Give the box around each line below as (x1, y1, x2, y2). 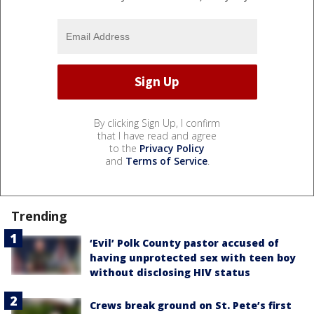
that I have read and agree (97, 128, 217, 142)
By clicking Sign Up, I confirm (94, 116, 220, 130)
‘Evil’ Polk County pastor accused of (90, 235, 279, 250)
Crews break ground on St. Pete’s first (90, 298, 292, 312)
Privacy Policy (139, 141, 205, 155)
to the (109, 141, 139, 155)
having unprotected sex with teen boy (90, 250, 296, 264)
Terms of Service (125, 153, 207, 168)
